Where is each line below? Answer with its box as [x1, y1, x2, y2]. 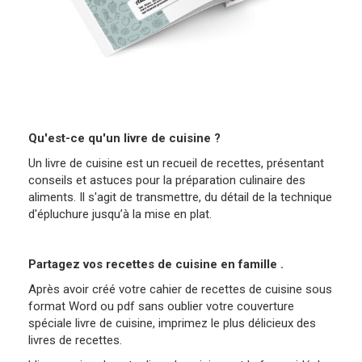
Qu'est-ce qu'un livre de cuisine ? [28, 130, 221, 145]
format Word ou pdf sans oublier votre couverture [28, 298, 294, 314]
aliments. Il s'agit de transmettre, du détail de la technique [28, 189, 332, 204]
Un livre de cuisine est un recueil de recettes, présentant [28, 155, 324, 170]
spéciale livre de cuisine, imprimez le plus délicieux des [28, 315, 316, 330]
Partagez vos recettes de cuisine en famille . [28, 256, 284, 271]
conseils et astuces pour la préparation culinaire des [28, 172, 305, 187]
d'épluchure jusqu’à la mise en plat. [28, 206, 212, 221]
